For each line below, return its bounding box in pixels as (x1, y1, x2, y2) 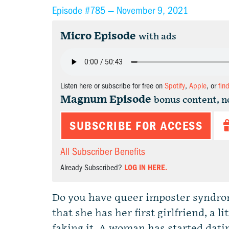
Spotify (165, 81, 185, 90)
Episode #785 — (52, 5, 117, 16)
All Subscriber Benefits (60, 146, 145, 157)
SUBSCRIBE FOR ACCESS (70, 119, 202, 133)
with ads (139, 31, 176, 42)
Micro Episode (60, 30, 136, 42)
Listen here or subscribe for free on (60, 81, 165, 90)
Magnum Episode (60, 94, 151, 106)
